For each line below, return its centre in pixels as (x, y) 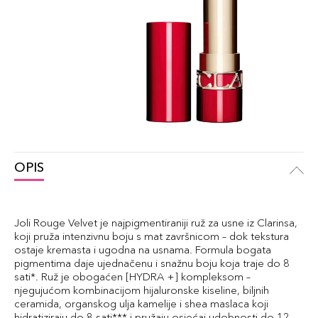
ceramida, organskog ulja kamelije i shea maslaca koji (141, 303)
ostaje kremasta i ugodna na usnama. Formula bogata (143, 250)
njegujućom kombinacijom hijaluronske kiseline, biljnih (142, 290)
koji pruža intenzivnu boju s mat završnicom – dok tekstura (152, 236)
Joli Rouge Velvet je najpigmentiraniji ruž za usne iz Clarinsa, (156, 223)
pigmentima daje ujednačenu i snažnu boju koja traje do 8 (152, 263)
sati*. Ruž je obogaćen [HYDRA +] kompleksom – (132, 276)
